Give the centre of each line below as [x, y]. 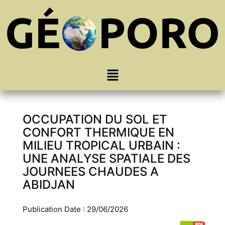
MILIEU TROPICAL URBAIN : [101, 146]
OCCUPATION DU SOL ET [95, 120]
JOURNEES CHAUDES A [91, 172]
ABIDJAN [49, 185]
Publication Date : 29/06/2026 [75, 209]
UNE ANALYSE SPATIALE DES [106, 159]
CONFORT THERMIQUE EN [98, 133]
